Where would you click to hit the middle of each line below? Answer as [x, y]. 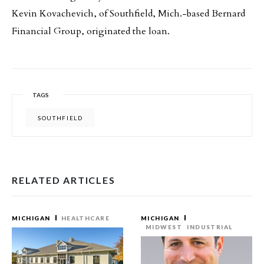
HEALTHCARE [85, 218]
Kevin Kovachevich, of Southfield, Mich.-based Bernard [128, 14]
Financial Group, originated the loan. [91, 31]
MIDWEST [164, 227]
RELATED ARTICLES [64, 180]
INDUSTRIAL [210, 227]
